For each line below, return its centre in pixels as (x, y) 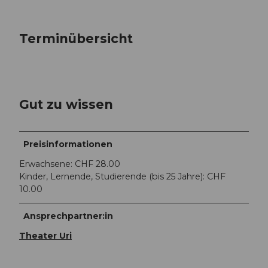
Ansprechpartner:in (68, 216)
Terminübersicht (76, 38)
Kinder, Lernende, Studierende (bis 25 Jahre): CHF (122, 177)
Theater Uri (45, 236)
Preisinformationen (68, 144)
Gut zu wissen (66, 104)
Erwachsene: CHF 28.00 (70, 164)
